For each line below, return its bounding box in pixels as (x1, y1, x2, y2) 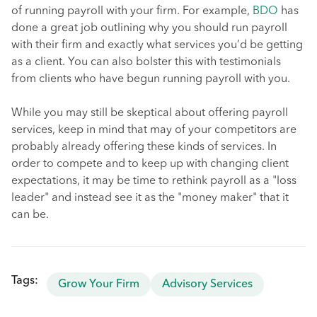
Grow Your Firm (58, 279, 139, 290)
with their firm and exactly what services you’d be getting (11, 40, 303, 51)
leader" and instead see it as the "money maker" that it (11, 192, 289, 204)
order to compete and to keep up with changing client (11, 158, 289, 170)
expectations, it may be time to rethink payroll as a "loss (11, 175, 296, 187)
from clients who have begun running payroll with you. (11, 74, 290, 85)
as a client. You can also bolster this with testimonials (11, 57, 281, 68)
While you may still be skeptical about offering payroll (11, 108, 288, 119)
